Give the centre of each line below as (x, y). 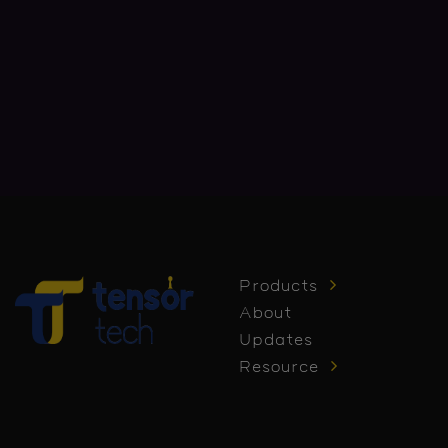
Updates (276, 341)
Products (278, 287)
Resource (279, 368)
